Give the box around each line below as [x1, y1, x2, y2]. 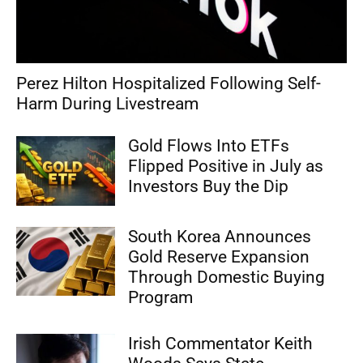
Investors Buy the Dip [128, 177, 289, 197]
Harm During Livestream [16, 94, 199, 114]
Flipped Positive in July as [128, 156, 324, 177]
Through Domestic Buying [128, 267, 326, 287]
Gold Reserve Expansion [128, 246, 310, 267]
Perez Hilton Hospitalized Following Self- [16, 74, 321, 94]
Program [128, 287, 194, 307]
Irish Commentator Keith [128, 333, 314, 353]
